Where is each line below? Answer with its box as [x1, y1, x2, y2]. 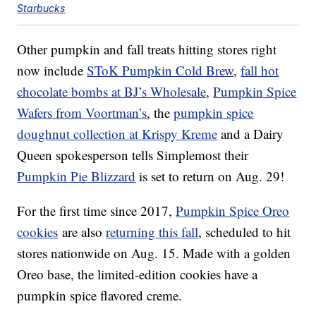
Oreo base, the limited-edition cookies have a [17, 265, 258, 284]
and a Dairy [217, 125, 284, 143]
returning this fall [106, 223, 199, 241]
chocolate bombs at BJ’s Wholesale [17, 83, 207, 101]
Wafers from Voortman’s [17, 104, 147, 122]
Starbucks [17, 2, 66, 15]
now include [17, 61, 87, 80]
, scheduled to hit [198, 223, 291, 241]
